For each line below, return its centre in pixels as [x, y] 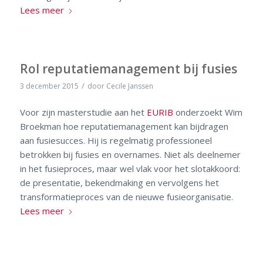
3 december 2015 [49, 86]
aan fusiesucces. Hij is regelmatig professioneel [116, 141]
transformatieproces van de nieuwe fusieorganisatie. [126, 197]
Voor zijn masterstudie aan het [83, 112]
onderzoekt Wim [208, 112]
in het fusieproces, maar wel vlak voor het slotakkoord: [130, 169]
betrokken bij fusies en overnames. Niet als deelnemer [130, 155]
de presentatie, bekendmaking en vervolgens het [119, 183]
